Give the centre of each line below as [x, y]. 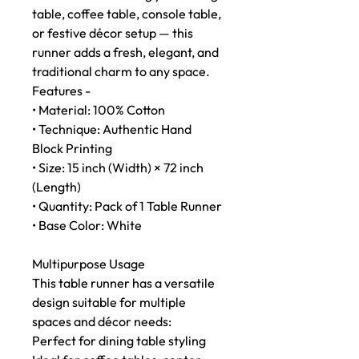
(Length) [56, 187]
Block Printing [72, 148]
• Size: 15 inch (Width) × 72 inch [118, 167]
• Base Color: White [87, 225]
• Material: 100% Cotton [99, 110]
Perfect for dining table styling [119, 341]
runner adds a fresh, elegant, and [125, 52]
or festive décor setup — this [113, 33]
